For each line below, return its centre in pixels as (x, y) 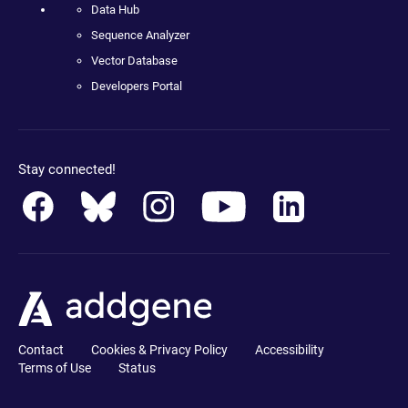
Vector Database (134, 61)
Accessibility (290, 350)
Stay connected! (67, 169)
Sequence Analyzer (140, 35)
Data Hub (115, 10)
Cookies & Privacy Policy (159, 350)
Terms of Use (55, 368)
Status (137, 368)
